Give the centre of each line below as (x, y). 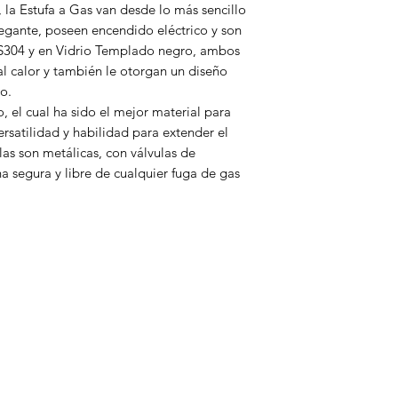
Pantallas (136, 384)
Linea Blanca (147, 351)
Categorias (159, 296)
